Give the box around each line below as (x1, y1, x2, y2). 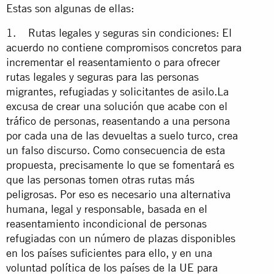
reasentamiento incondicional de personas (6, 217, 207, 230)
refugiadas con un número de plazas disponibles (6, 231, 235, 245)
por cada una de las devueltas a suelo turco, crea (6, 128, 238, 142)
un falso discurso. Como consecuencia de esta (6, 143, 225, 157)
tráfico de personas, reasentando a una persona (6, 114, 230, 127)
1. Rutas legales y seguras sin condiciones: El (6, 26, 232, 39)
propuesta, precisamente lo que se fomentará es (6, 158, 234, 171)
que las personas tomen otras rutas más (6, 172, 194, 186)
